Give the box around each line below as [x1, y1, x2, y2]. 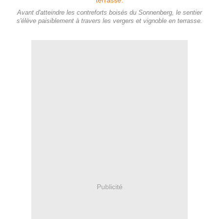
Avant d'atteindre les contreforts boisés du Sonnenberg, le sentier [17, 9, 202, 17]
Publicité [96, 182, 123, 191]
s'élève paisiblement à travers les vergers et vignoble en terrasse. [17, 18, 202, 25]
